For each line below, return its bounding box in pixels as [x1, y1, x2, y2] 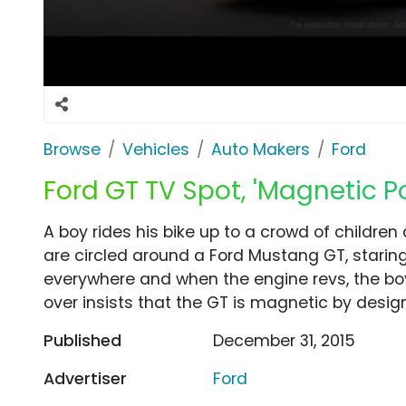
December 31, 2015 [213, 329, 356, 352]
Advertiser [43, 367, 127, 390]
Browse [43, 138, 101, 160]
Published [43, 329, 121, 352]
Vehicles [122, 138, 189, 160]
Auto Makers [211, 138, 310, 160]
